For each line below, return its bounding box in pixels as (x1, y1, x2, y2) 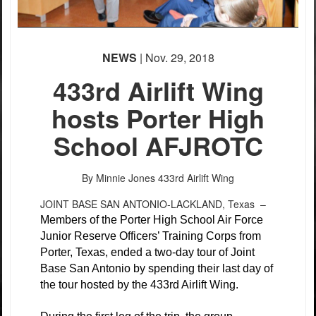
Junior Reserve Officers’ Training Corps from (40, 230, 261, 242)
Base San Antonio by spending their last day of (40, 262, 273, 274)
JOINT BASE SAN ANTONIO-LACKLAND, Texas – (40, 197, 272, 211)
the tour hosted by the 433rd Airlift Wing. (40, 279, 241, 291)
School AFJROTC (53, 127, 263, 164)
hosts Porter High (51, 99, 265, 136)
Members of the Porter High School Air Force (40, 214, 263, 226)
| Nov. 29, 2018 (136, 49, 214, 66)
